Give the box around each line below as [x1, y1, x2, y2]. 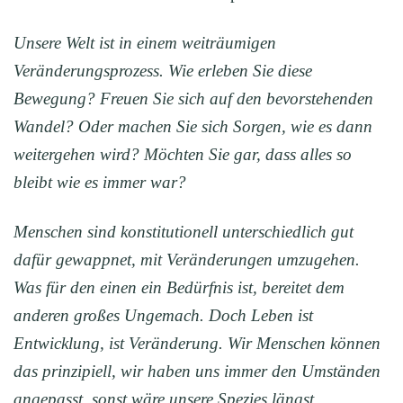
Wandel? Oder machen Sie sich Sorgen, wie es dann [13, 117, 372, 137]
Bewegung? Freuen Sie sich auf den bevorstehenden [13, 89, 373, 109]
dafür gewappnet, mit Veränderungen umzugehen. [13, 250, 360, 270]
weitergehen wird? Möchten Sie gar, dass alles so [13, 145, 352, 165]
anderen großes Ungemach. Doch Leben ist [13, 306, 313, 326]
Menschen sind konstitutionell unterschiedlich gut [13, 222, 354, 242]
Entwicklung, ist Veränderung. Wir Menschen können [13, 334, 381, 354]
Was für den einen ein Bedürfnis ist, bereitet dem [13, 278, 345, 298]
